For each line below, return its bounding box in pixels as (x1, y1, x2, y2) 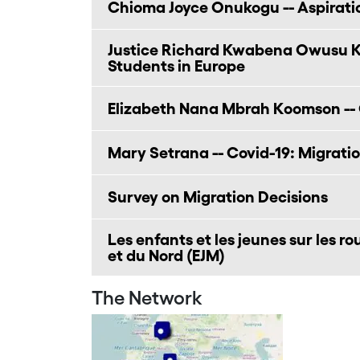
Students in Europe (108, 57, 245, 75)
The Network (92, 287, 202, 309)
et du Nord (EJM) (108, 247, 225, 264)
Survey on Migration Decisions (108, 188, 328, 206)
